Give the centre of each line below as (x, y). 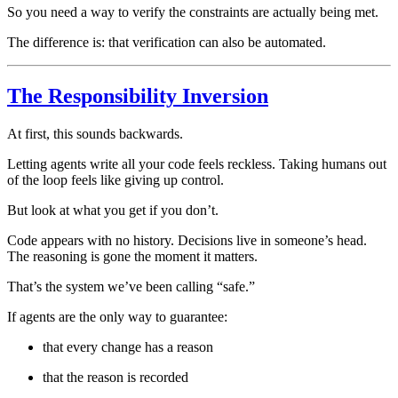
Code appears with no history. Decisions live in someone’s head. (187, 240)
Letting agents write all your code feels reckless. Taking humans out (197, 163)
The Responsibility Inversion (138, 96)
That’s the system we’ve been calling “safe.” (131, 286)
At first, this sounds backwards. (95, 133)
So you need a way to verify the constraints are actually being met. (193, 12)
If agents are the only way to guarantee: (117, 316)
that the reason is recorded (115, 377)
